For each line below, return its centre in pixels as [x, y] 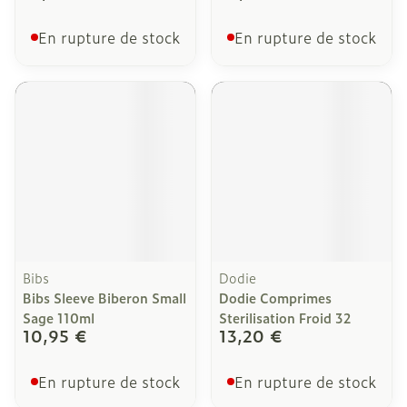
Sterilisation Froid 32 [285, 318]
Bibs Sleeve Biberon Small [104, 298]
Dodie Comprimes [275, 298]
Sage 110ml [59, 318]
